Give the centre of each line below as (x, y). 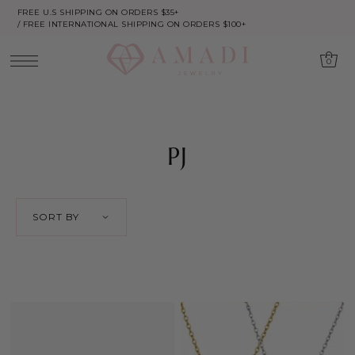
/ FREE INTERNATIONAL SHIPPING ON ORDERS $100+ (132, 25)
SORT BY (56, 216)
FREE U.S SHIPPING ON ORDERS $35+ (98, 13)
